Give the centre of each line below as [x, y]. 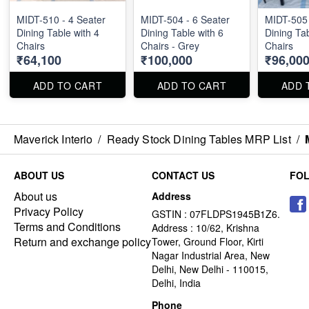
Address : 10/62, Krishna [206, 227]
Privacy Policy [49, 211]
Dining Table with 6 [182, 32]
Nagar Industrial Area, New [211, 255]
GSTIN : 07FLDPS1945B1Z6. [216, 213]
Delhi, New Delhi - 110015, [210, 269]
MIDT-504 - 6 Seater [185, 19]
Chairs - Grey [170, 45]
